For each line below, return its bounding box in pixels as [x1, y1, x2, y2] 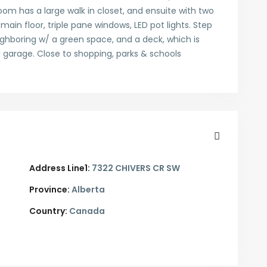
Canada [67, 205, 105, 218]
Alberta [70, 184, 105, 196]
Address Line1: [29, 162, 90, 175]
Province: [29, 184, 70, 196]
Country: [29, 205, 67, 218]
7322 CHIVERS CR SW [90, 162, 180, 175]
